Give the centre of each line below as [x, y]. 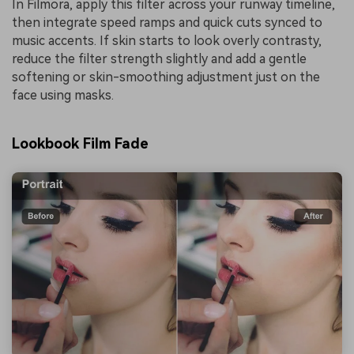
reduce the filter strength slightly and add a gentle [159, 59]
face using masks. [63, 96]
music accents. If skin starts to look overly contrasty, [167, 41]
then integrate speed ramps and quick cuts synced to [167, 23]
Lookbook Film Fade [80, 144]
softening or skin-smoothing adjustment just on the [166, 77]
